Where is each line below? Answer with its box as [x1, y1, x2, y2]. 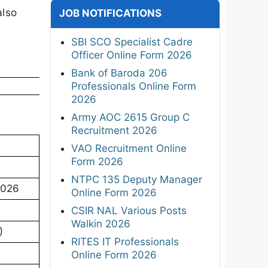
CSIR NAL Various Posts [71, 204, 187, 217]
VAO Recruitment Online [71, 142, 187, 154]
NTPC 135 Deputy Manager [71, 173, 202, 185]
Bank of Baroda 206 [71, 66, 167, 79]
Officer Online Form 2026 [71, 48, 192, 61]
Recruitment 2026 [71, 124, 157, 136]
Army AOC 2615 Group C [71, 111, 190, 123]
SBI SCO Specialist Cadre [71, 35, 193, 48]
